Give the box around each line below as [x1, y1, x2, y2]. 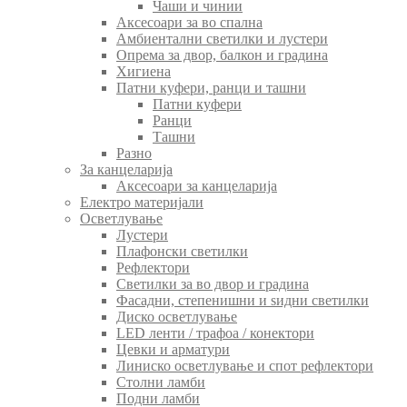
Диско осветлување [116, 308, 237, 324]
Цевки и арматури [116, 341, 230, 357]
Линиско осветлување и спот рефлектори [116, 357, 373, 373]
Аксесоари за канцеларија [116, 177, 277, 194]
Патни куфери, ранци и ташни [116, 79, 306, 95]
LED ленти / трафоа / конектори [116, 324, 314, 341]
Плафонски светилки [116, 243, 248, 259]
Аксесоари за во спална [116, 14, 263, 30]
